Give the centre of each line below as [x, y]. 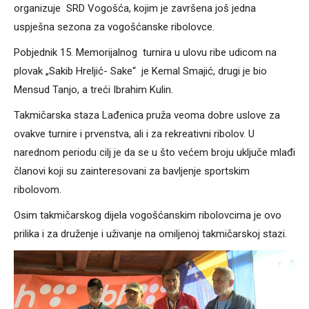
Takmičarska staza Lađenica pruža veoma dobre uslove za [147, 115]
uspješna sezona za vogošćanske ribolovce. [114, 27]
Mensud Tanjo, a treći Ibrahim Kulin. [93, 89]
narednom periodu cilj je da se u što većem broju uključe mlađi [154, 152]
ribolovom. [38, 189]
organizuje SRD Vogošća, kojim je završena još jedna [135, 8]
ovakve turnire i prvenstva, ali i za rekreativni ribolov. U [134, 133]
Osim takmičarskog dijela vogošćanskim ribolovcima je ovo [148, 215]
